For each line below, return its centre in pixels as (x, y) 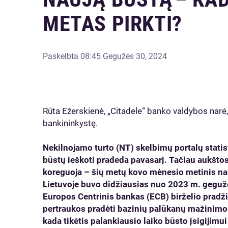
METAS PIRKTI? (112, 24)
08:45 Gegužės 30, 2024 (124, 56)
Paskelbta (62, 56)
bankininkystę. (70, 123)
